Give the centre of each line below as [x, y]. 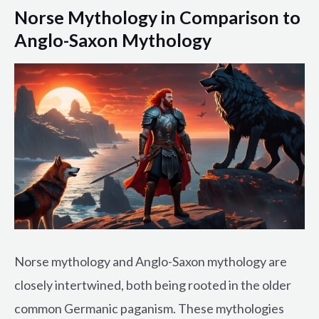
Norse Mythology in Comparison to [157, 17]
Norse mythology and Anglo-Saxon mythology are [151, 262]
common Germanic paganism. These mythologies [149, 309]
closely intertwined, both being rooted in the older [153, 285]
